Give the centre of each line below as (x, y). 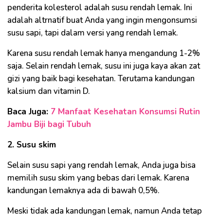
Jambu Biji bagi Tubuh (49, 125)
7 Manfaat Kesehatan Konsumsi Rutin (125, 112)
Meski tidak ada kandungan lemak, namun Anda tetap (105, 211)
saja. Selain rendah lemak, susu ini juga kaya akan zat (104, 66)
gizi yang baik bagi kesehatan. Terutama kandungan (101, 79)
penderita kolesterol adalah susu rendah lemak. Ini (100, 8)
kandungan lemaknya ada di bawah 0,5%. (83, 191)
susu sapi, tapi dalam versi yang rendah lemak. (93, 33)
